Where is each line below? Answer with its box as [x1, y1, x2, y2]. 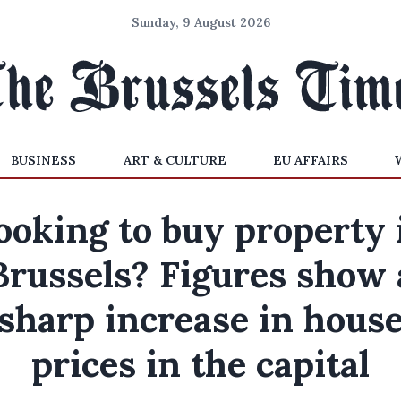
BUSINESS [11, 152, 77, 168]
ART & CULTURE [123, 152, 226, 168]
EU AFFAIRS [272, 152, 348, 168]
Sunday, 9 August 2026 [131, 14, 270, 30]
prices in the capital [31, 341, 370, 387]
